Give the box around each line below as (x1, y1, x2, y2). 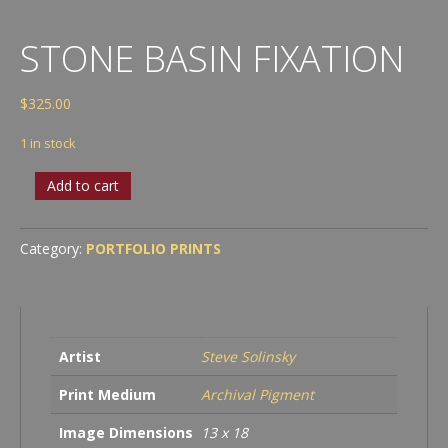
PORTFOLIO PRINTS (86, 238, 221, 258)
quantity (19, 230, 81, 250)
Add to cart (47, 175, 119, 195)
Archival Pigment (201, 384, 314, 404)
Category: (20, 238, 86, 258)
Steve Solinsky (201, 346, 295, 366)
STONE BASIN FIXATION (20, 33, 404, 83)
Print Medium (59, 384, 156, 404)
